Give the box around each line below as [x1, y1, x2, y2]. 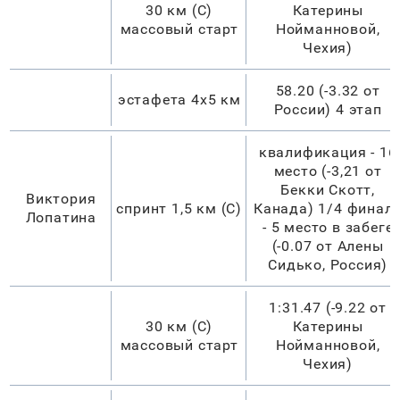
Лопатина [25, 208, 96, 226]
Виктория [26, 189, 96, 207]
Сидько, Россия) [268, 255, 388, 273]
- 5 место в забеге [262, 218, 394, 236]
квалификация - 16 [258, 143, 397, 161]
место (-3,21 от [273, 162, 382, 179]
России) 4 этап [273, 100, 382, 118]
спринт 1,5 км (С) [116, 199, 242, 217]
